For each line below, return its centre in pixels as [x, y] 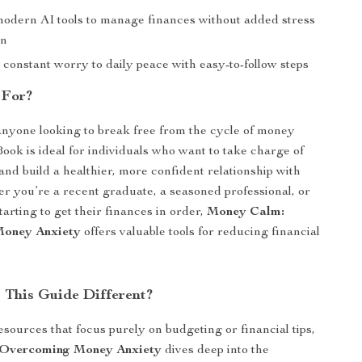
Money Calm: [246, 213]
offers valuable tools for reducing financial [201, 233]
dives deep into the [216, 351]
